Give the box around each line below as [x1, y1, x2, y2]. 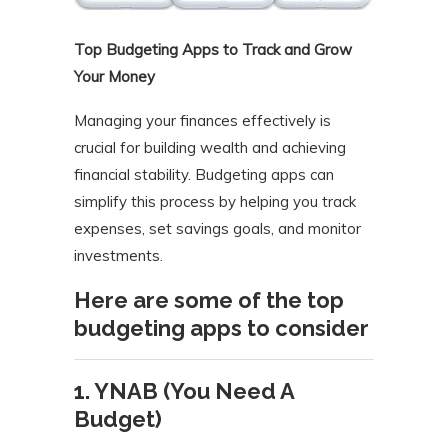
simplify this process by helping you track [74, 192, 356, 212]
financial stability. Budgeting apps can [74, 165, 334, 185]
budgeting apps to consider [74, 315, 369, 342]
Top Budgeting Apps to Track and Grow [74, 40, 352, 60]
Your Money [74, 67, 155, 87]
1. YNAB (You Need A [74, 378, 294, 405]
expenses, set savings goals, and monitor [74, 219, 361, 239]
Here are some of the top [74, 287, 344, 314]
